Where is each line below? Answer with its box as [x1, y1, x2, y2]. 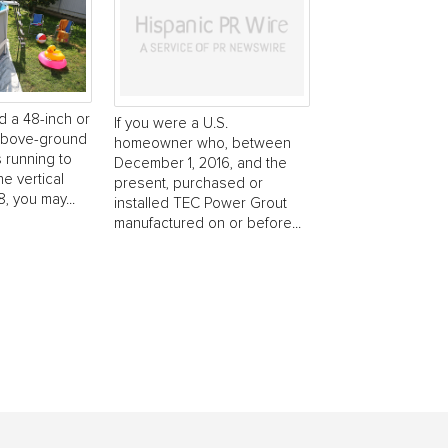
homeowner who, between [114, 135, 291, 151]
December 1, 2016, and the [114, 155, 287, 171]
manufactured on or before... [114, 215, 301, 231]
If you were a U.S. [114, 115, 228, 131]
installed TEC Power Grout [114, 195, 287, 211]
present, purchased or [114, 175, 263, 191]
